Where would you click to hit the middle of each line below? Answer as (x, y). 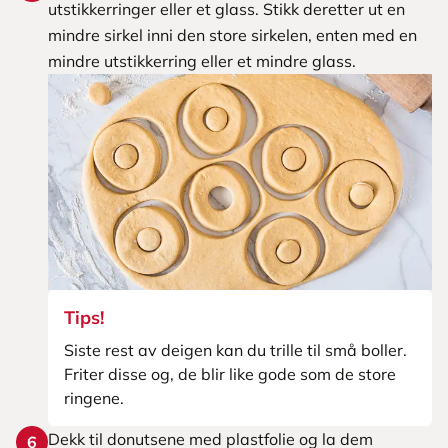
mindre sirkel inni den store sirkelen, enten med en (232, 35)
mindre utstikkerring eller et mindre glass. (202, 61)
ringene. (94, 398)
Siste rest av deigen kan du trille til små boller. (235, 350)
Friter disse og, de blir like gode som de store (230, 374)
